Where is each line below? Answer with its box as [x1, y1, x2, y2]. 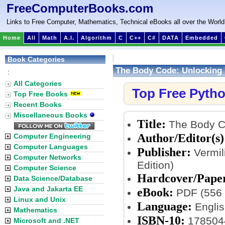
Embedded [185, 35, 218, 41]
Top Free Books [14, 90, 68, 98]
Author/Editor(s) [137, 131, 224, 145]
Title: [137, 117, 166, 131]
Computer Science [14, 164, 76, 172]
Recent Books [14, 100, 62, 108]
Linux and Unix [14, 195, 66, 203]
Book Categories [8, 55, 65, 63]
